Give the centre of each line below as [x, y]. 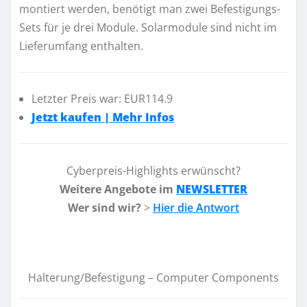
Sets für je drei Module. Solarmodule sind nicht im [148, 27]
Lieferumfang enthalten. [81, 46]
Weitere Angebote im [118, 189]
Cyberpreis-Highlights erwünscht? [153, 170]
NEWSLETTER [212, 189]
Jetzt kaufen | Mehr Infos [103, 118]
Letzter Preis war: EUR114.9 [102, 99]
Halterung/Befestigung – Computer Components [153, 277]
